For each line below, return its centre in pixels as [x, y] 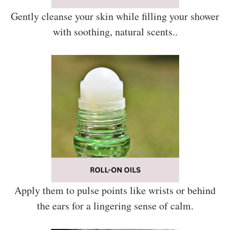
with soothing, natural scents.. [115, 31]
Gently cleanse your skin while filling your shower [115, 16]
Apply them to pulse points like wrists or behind [115, 190]
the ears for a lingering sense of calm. [115, 205]
